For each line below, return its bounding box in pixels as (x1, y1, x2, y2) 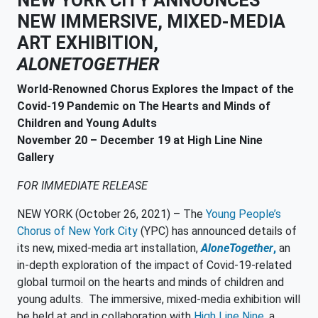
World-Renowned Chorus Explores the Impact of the (17, 82, 294, 96)
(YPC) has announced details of (138, 224, 297, 238)
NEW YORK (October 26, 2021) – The (17, 207, 206, 221)
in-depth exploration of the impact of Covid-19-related (17, 258, 292, 272)
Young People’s (206, 207, 281, 221)
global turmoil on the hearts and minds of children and (17, 275, 284, 289)
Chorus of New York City (17, 224, 138, 238)
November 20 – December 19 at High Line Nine (17, 133, 263, 147)
